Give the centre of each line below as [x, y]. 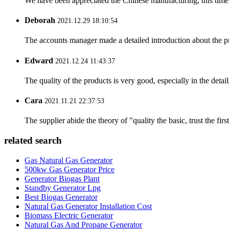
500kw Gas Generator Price [70, 169]
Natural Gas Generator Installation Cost [88, 206]
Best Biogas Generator [61, 197]
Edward [39, 60]
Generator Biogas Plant [62, 178]
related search [33, 141]
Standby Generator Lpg [63, 188]
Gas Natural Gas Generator [68, 160]
